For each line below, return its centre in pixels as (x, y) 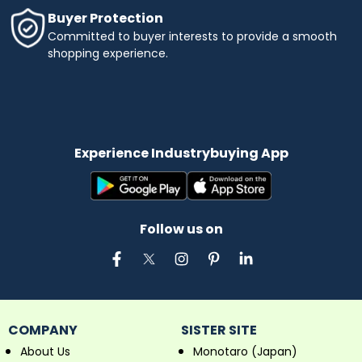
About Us (45, 352)
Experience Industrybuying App (181, 154)
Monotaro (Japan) (245, 352)
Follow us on (181, 229)
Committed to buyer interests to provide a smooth (192, 37)
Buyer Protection (105, 19)
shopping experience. (108, 54)
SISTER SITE (219, 330)
